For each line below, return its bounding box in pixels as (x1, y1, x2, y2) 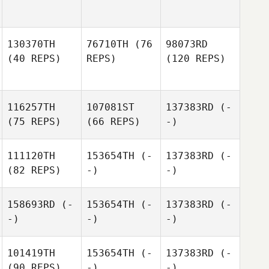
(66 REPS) (86, 116, 141, 127)
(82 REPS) (7, 165, 61, 176)
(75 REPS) (7, 116, 61, 127)
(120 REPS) (166, 53, 226, 64)
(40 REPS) (7, 53, 61, 64)
